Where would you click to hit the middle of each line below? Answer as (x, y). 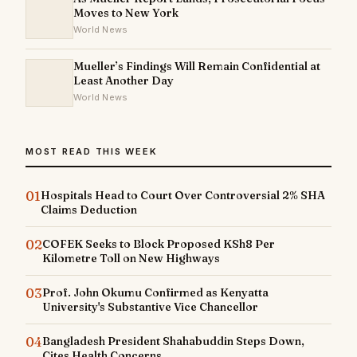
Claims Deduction (89, 210)
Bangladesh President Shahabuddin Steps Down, (173, 341)
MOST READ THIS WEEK (92, 151)
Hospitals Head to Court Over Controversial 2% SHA (183, 195)
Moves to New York (126, 13)
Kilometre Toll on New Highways (131, 258)
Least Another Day (124, 80)
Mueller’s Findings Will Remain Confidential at (197, 66)
